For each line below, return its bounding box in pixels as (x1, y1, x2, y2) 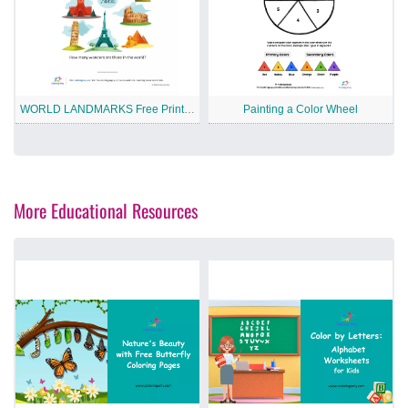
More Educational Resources (14, 197, 198, 225)
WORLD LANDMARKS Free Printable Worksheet (184, 103, 195, 117)
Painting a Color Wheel (243, 103, 358, 117)
